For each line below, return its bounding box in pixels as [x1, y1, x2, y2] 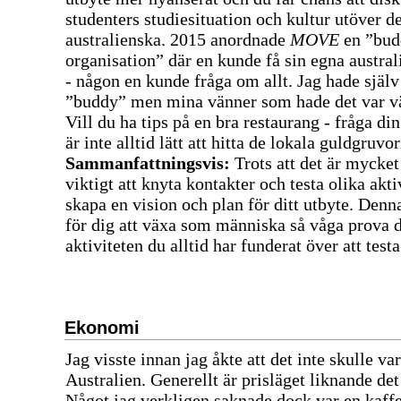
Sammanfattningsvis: [65, 152, 230, 173]
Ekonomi [64, 317, 140, 337]
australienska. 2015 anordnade [65, 29, 290, 49]
